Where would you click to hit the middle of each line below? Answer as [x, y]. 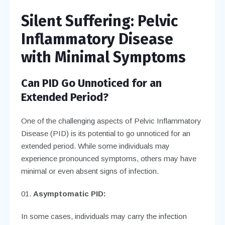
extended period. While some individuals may [95, 146]
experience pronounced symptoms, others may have [108, 158]
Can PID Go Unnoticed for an [91, 83]
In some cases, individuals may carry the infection [104, 216]
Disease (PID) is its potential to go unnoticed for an [105, 133]
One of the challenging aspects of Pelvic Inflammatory [111, 121]
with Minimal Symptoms [103, 57]
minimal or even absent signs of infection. [90, 171]
